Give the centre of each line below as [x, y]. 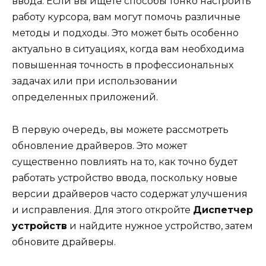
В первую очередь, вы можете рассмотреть [120, 129]
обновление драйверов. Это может [99, 145]
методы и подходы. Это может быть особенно [125, 33]
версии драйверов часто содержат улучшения [130, 194]
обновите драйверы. [64, 242]
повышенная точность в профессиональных [123, 65]
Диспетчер [223, 210]
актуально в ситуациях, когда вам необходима [128, 49]
